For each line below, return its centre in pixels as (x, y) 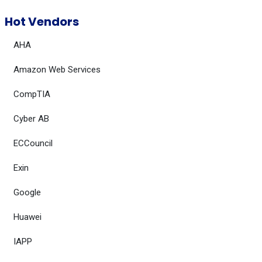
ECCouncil (33, 143)
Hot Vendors (42, 22)
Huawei (27, 217)
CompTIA (32, 94)
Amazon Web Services (57, 70)
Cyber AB (31, 119)
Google (27, 192)
